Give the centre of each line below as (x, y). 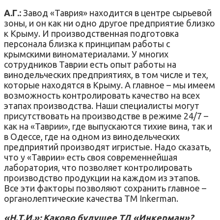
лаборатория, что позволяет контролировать (98, 167)
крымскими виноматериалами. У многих (86, 54)
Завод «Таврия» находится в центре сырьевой (116, 13)
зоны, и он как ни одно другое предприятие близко (110, 23)
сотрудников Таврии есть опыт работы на (90, 64)
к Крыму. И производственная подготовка (91, 33)
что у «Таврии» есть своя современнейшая (91, 157)
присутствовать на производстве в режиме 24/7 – (106, 116)
